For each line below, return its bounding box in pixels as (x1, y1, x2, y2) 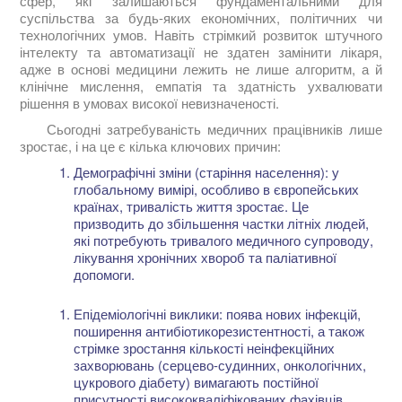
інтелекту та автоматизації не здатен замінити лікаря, (20, 42, 382, 62)
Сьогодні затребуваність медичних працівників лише (47, 119, 382, 139)
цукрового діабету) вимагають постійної (74, 372, 319, 392)
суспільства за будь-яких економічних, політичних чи (20, 8, 382, 28)
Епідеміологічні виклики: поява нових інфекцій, (74, 304, 362, 324)
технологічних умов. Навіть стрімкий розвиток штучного (20, 25, 382, 45)
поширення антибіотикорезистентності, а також (74, 321, 365, 341)
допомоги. (74, 265, 135, 284)
